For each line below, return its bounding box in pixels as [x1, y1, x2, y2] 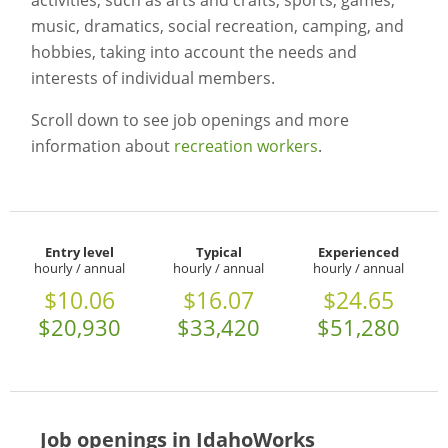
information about [30, 135, 174, 158]
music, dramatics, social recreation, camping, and [30, 15, 404, 38]
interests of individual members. [30, 67, 275, 90]
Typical [195, 243, 242, 262]
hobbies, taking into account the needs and [30, 41, 357, 64]
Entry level [45, 243, 115, 262]
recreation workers [173, 135, 318, 158]
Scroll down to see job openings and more [30, 109, 349, 132]
